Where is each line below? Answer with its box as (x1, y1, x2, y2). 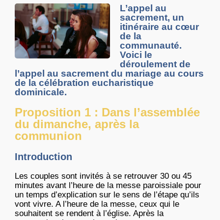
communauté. (120, 40, 182, 51)
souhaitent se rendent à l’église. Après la (15, 209, 164, 219)
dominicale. (15, 87, 67, 98)
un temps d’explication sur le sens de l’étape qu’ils (15, 190, 199, 200)
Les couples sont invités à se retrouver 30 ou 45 (15, 171, 192, 181)
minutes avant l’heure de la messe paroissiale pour (15, 181, 201, 191)
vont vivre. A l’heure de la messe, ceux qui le (15, 199, 179, 209)
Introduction (15, 151, 72, 163)
